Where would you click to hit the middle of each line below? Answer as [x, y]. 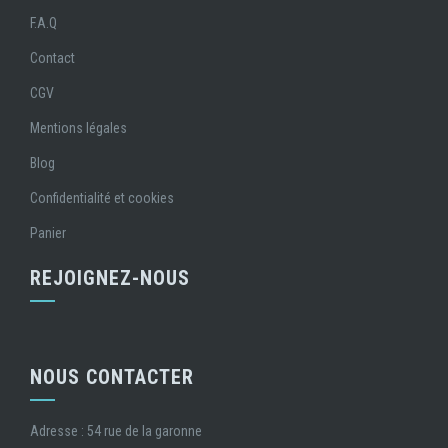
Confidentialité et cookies [102, 197]
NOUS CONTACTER [112, 376]
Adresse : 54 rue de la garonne [116, 430]
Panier [48, 232]
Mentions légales [78, 127]
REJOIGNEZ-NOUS [110, 277]
